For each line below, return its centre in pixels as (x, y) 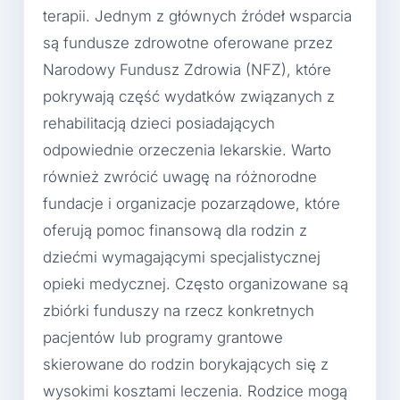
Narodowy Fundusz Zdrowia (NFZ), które (187, 69)
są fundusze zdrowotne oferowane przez (188, 42)
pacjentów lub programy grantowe (163, 337)
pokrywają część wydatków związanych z (189, 96)
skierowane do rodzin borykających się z (186, 364)
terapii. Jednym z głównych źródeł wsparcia (197, 16)
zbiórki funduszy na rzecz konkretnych (179, 310)
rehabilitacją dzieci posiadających (159, 123)
